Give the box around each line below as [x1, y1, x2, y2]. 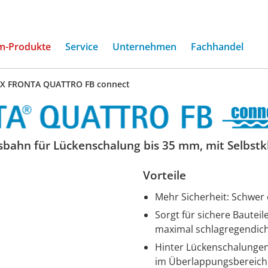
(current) [50, 39, 90, 53]
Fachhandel [191, 40, 243, 53]
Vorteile [143, 167, 186, 184]
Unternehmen [112, 40, 176, 53]
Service [65, 40, 98, 53]
